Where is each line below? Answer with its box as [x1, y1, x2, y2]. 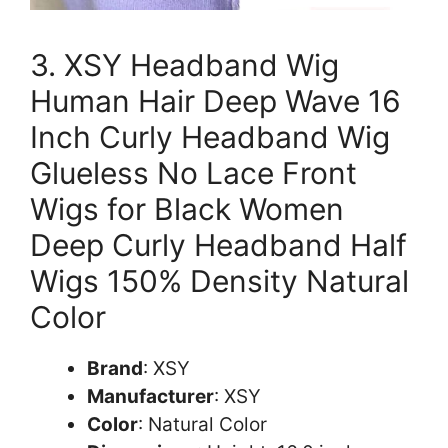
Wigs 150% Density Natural [30, 262, 409, 299]
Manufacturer [87, 384, 214, 408]
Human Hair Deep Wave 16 [30, 82, 401, 119]
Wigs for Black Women [30, 190, 344, 227]
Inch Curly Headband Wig [30, 118, 390, 155]
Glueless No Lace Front [30, 154, 357, 191]
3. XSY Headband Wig [30, 46, 339, 83]
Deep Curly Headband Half [30, 226, 407, 263]
